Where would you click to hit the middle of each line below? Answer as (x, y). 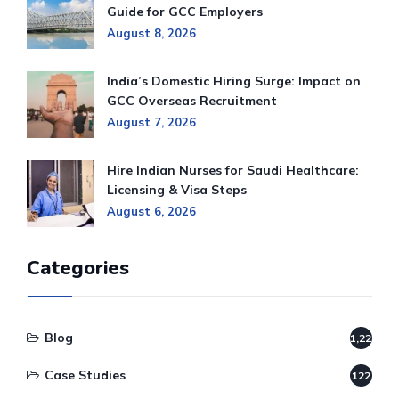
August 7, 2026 (151, 122)
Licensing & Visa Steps (177, 190)
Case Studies (85, 375)
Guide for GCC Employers (185, 12)
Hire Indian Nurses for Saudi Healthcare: (233, 171)
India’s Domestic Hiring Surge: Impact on (234, 81)
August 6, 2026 (151, 212)
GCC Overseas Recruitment (192, 101)
